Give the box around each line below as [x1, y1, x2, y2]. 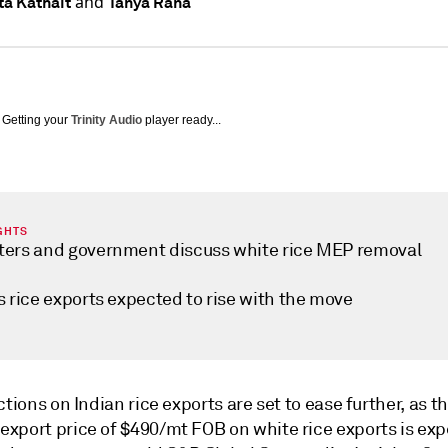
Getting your [2, 113, 71, 127]
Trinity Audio [71, 113, 142, 127]
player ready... [142, 113, 221, 127]
